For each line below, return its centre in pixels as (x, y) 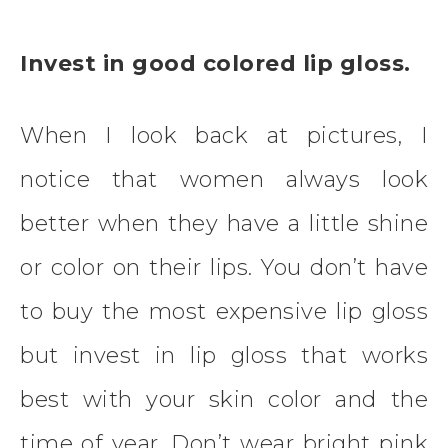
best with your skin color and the (224, 400)
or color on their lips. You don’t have (224, 268)
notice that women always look (224, 180)
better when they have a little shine (224, 224)
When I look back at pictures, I (224, 136)
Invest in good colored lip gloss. (218, 64)
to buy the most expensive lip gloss (224, 312)
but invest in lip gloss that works (224, 356)
